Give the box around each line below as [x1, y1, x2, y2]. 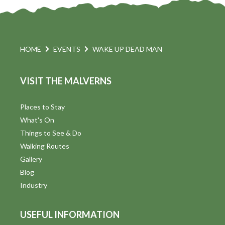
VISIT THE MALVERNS [20, 75, 111, 86]
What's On [20, 115, 54, 124]
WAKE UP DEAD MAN [92, 44, 162, 53]
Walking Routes [20, 141, 69, 150]
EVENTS [53, 44, 80, 53]
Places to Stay [20, 102, 65, 111]
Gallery [20, 154, 42, 163]
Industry [20, 180, 47, 189]
